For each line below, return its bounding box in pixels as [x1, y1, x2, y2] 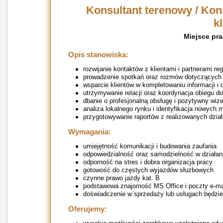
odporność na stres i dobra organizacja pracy [83, 158, 213, 166]
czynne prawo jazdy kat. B [83, 174, 160, 182]
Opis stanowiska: [68, 50, 128, 59]
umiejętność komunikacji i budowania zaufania [83, 142, 217, 150]
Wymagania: [68, 127, 111, 136]
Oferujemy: [68, 205, 107, 213]
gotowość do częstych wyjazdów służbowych [83, 166, 214, 174]
